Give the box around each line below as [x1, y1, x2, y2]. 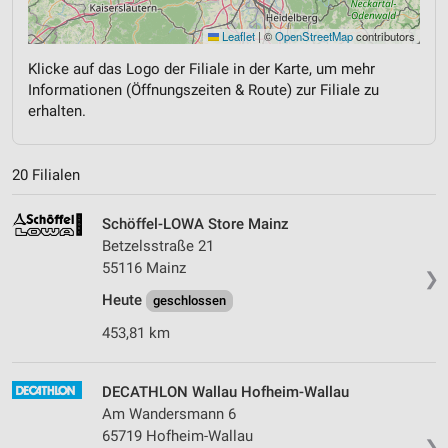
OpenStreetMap [275, 27, 353, 44]
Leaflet [219, 27, 255, 44]
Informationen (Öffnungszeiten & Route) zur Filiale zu [28, 80, 379, 99]
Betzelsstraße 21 [102, 237, 214, 256]
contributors [353, 27, 415, 44]
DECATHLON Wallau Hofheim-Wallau [102, 383, 349, 402]
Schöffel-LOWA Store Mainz [102, 215, 289, 234]
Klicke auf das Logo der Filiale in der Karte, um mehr [28, 59, 375, 78]
